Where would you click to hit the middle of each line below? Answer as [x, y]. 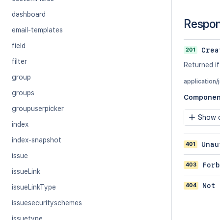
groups [23, 93]
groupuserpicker [38, 109]
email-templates [37, 30]
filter [19, 61]
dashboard [29, 14]
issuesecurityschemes [47, 203]
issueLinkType [34, 187]
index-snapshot [37, 140]
